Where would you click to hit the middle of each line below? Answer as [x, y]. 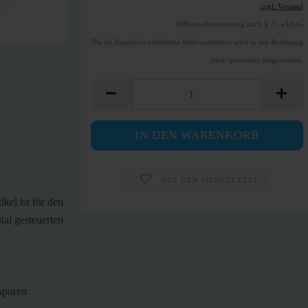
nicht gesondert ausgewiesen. [257, 60]
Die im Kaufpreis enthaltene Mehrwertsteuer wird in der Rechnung [198, 42]
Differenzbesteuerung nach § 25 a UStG [240, 24]
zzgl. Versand [282, 6]
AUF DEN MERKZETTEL [210, 180]
